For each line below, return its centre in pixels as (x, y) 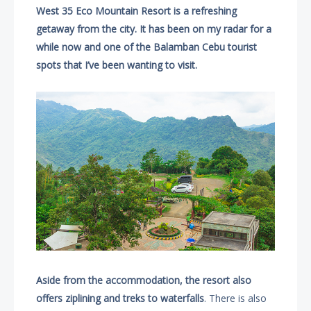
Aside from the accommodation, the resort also (144, 280)
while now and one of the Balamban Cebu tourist (147, 47)
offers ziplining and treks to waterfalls (120, 298)
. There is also (236, 298)
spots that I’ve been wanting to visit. (117, 65)
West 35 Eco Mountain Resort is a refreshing (137, 10)
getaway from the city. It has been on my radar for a (154, 28)
